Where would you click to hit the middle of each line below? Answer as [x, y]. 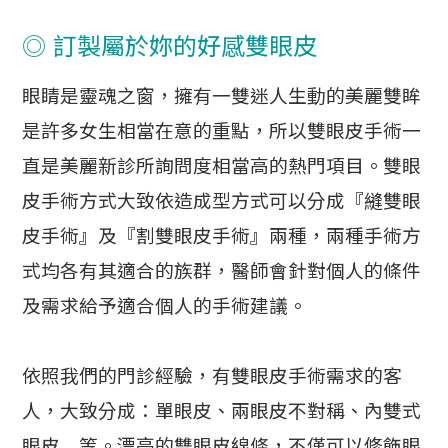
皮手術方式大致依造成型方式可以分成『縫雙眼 [222, 201]
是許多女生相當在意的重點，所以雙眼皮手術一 [222, 131]
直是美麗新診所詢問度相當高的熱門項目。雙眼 [222, 166]
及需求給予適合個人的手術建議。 [165, 306]
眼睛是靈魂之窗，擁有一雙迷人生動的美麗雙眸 [222, 96]
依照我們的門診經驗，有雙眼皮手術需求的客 [212, 376]
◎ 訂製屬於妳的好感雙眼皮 [170, 46]
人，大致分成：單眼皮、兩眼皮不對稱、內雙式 [222, 411]
